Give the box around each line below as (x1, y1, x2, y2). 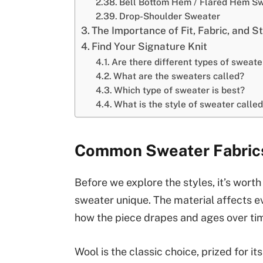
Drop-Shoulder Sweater (119, 10, 221, 21)
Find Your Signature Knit (92, 40, 208, 52)
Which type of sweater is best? (114, 84, 245, 95)
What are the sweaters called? (113, 70, 245, 81)
